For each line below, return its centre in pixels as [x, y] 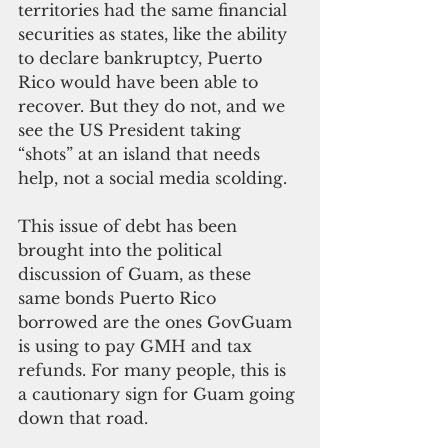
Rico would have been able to [140, 81]
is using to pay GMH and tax [137, 345]
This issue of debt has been [130, 225]
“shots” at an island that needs [141, 153]
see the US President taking [132, 129]
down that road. [88, 417]
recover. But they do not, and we [154, 105]
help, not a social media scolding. [152, 177]
